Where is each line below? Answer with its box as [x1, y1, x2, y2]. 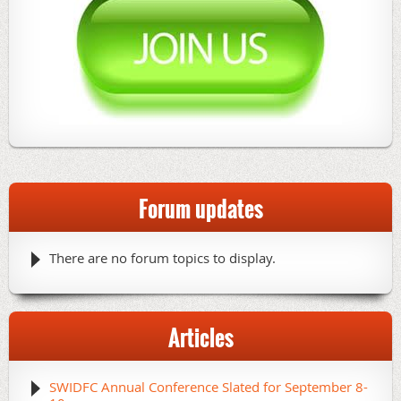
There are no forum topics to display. [49, 249, 276, 268]
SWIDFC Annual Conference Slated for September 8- [49, 378, 368, 397]
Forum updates [138, 192, 263, 226]
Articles [167, 321, 234, 354]
